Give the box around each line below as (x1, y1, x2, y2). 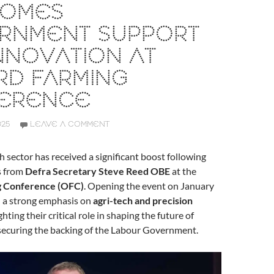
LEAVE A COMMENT (30, 119, 109, 130)
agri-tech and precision (93, 194, 193, 206)
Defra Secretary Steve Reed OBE (25, 165, 170, 177)
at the (170, 165, 196, 177)
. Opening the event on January (84, 180, 214, 191)
